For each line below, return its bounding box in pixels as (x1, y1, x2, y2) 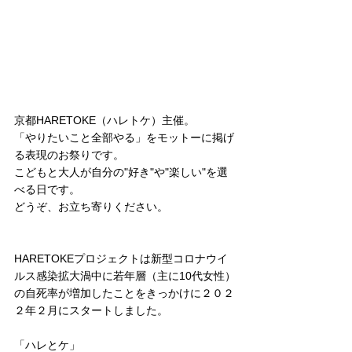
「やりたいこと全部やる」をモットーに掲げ (14, 131, 234, 144)
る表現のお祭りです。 (14, 148, 124, 161)
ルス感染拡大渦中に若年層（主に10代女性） (14, 269, 236, 282)
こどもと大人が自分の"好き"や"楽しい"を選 (14, 166, 228, 178)
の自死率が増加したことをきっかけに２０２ (14, 287, 234, 299)
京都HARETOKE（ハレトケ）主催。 (14, 114, 195, 126)
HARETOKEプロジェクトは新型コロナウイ (14, 252, 228, 265)
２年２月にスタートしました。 (14, 304, 168, 317)
